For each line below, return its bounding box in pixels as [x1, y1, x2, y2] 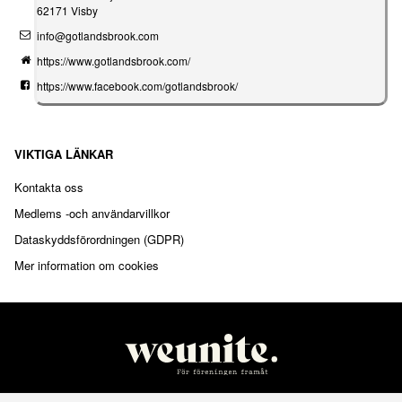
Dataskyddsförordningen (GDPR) [14, 231, 184, 249]
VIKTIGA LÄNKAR [14, 145, 113, 163]
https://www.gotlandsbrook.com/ [36, 53, 190, 69]
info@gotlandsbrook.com [36, 28, 159, 44]
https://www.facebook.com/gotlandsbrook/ [36, 78, 238, 94]
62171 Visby [36, 3, 98, 19]
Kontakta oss [14, 179, 83, 197]
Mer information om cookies [14, 257, 159, 275]
